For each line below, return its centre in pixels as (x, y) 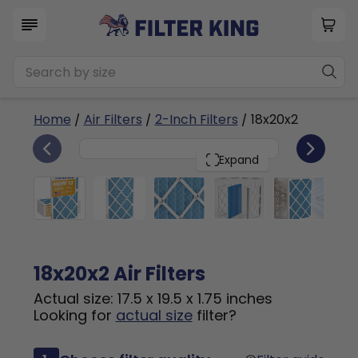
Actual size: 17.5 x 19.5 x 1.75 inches (153, 298)
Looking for (74, 315)
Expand (239, 160)
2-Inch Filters (196, 119)
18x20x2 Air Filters (119, 274)
